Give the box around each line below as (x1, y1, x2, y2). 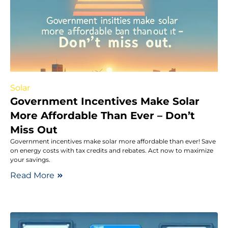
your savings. (10, 155, 50, 163)
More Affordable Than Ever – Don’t (10, 109, 195, 122)
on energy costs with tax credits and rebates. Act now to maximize (10, 146, 213, 154)
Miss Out (10, 123, 58, 136)
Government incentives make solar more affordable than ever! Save (10, 137, 216, 145)
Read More (10, 170, 54, 180)
